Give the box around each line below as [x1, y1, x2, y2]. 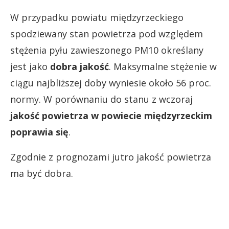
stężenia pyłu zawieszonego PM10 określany [10, 44, 203, 56]
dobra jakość [50, 60, 109, 73]
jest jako [10, 60, 50, 73]
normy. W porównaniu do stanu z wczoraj [10, 93, 193, 105]
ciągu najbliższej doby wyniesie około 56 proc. [10, 77, 211, 89]
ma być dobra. [10, 167, 73, 179]
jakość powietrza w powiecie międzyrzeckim [10, 109, 212, 122]
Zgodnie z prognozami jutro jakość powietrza [10, 151, 211, 163]
